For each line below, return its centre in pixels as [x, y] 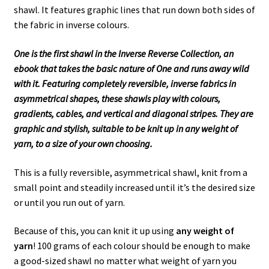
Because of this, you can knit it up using [95, 231]
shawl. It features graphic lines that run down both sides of [134, 10]
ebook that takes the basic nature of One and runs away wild [131, 68]
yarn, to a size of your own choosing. [84, 143]
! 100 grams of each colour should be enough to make [141, 246]
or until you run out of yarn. [69, 202]
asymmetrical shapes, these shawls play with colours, [117, 98]
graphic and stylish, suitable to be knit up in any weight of [125, 128]
